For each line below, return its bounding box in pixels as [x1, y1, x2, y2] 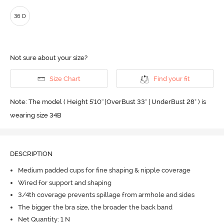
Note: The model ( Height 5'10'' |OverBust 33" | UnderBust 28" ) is [9, 97, 206, 105]
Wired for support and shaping [17, 178, 111, 186]
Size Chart [49, 74, 80, 82]
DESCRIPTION [9, 149, 52, 157]
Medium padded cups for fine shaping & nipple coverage [17, 166, 190, 174]
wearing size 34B [9, 111, 61, 119]
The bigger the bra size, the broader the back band [17, 203, 172, 211]
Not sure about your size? [9, 54, 87, 62]
